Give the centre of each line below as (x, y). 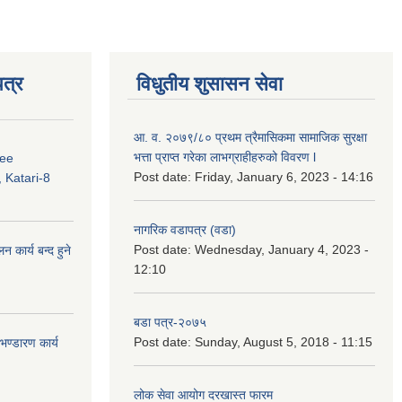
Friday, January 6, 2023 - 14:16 (284, 176)
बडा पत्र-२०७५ (170, 322)
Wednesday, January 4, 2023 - (282, 249)
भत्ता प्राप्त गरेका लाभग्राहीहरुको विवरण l (225, 157)
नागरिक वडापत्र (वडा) (185, 229)
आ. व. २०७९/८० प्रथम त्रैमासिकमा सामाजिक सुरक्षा (250, 137)
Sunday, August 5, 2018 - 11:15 (284, 341)
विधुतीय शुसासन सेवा (210, 83)
